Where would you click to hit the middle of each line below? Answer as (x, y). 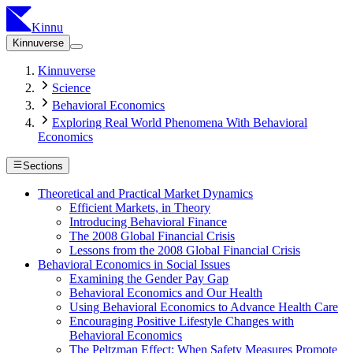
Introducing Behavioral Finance (148, 222)
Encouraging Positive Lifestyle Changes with (182, 321)
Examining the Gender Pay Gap (149, 279)
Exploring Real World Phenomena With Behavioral (180, 123)
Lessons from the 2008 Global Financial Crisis (185, 251)
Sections (43, 166)
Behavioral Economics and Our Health (166, 293)
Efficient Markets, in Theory (140, 208)
